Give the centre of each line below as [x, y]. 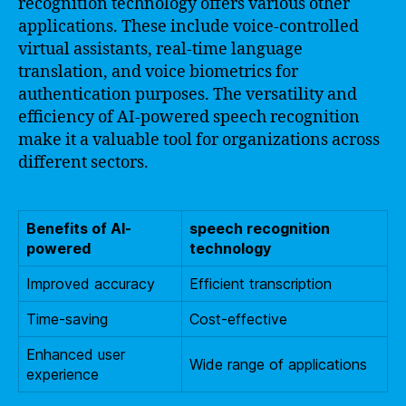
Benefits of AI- [79, 228]
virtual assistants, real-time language [160, 49]
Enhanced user [76, 354]
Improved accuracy [91, 283]
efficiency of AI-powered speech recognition [189, 117]
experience [63, 374]
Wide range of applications [278, 364]
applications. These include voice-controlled [188, 26]
